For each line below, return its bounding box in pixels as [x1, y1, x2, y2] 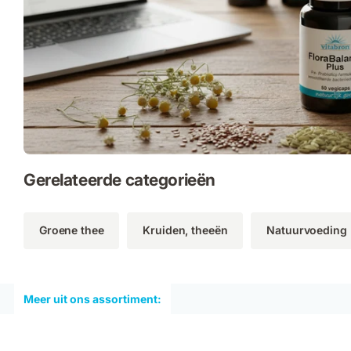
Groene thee [39, 223, 104, 237]
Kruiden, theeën [143, 223, 228, 237]
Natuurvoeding [266, 223, 347, 237]
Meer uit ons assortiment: [24, 291, 161, 306]
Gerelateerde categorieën [24, 169, 215, 190]
